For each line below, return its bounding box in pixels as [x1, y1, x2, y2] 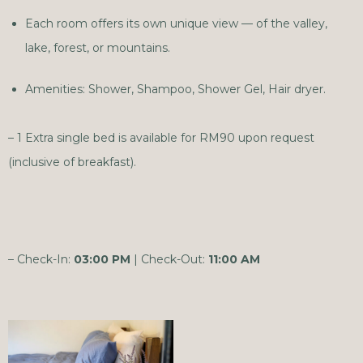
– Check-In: [8, 252, 74, 267]
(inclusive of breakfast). [8, 155, 136, 169]
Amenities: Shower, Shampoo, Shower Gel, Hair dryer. [25, 82, 326, 96]
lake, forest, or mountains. [25, 41, 170, 55]
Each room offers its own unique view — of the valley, [25, 16, 327, 31]
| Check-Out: [130, 252, 208, 267]
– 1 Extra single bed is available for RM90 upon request [8, 130, 314, 145]
